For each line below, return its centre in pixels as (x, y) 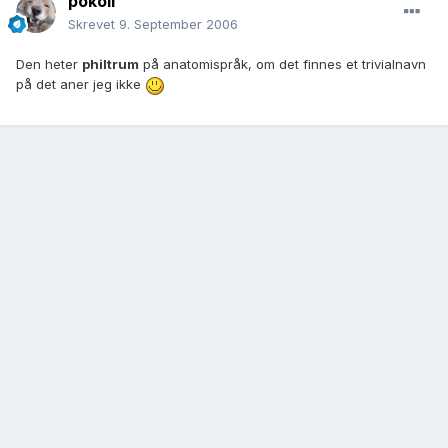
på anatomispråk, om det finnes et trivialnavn (282, 64)
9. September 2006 (178, 24)
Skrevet (93, 24)
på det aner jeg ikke (80, 84)
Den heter (49, 64)
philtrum (110, 64)
